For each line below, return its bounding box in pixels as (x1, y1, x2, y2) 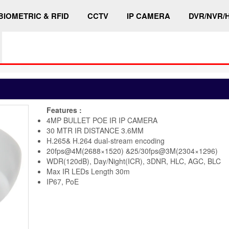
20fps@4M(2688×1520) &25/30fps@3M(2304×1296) (47, 146, 218, 156)
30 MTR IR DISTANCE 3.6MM (47, 125, 144, 135)
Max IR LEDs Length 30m (47, 166, 130, 176)
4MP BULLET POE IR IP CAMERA (47, 115, 157, 125)
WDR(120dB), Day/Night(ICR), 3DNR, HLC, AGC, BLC (47, 156, 221, 166)
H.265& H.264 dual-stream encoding (47, 135, 165, 146)
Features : (47, 105, 82, 115)
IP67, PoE (47, 176, 79, 187)
